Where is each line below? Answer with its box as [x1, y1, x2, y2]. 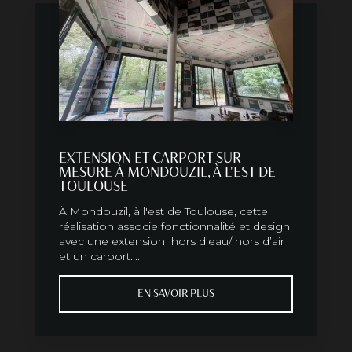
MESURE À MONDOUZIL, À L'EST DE [59, 163, 276, 181]
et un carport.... [59, 249, 140, 264]
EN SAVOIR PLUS [137, 287, 214, 301]
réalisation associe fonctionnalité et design [59, 219, 290, 234]
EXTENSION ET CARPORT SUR [59, 149, 241, 167]
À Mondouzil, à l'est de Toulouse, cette [59, 204, 268, 219]
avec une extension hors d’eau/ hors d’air [59, 234, 284, 249]
